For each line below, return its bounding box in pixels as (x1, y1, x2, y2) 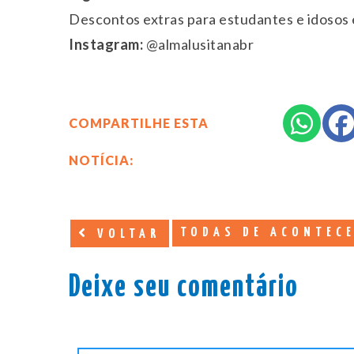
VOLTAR (90, 228, 161, 242)
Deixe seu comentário (69, 273, 299, 303)
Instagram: (69, 36, 143, 54)
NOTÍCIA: (69, 153, 134, 168)
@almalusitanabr (143, 36, 254, 54)
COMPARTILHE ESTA (69, 115, 209, 131)
